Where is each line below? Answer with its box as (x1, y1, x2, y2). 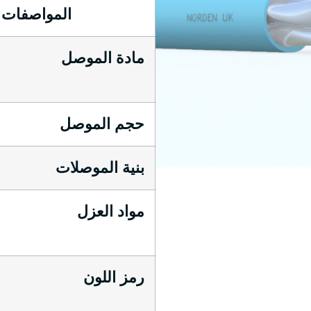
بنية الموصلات (56, 159, 144, 176)
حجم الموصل (60, 115, 144, 133)
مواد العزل (77, 203, 144, 220)
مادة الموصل (61, 49, 144, 67)
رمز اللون (83, 269, 144, 286)
